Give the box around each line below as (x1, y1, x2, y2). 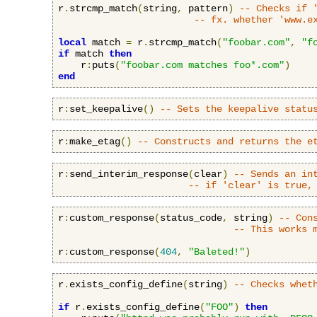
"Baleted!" (188, 246, 245, 258)
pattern (183, 2, 228, 14)
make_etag (69, 135, 120, 147)
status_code (160, 212, 222, 224)
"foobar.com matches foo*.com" (120, 59, 284, 71)
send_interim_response (69, 168, 188, 180)
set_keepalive (69, 103, 143, 115)
